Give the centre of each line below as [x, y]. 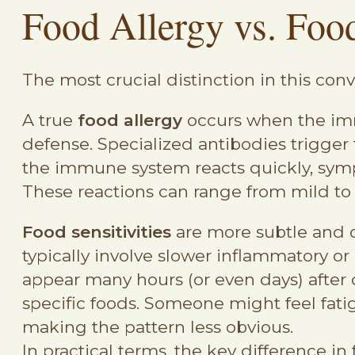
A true [50, 120]
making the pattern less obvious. [160, 327]
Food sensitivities [97, 232]
